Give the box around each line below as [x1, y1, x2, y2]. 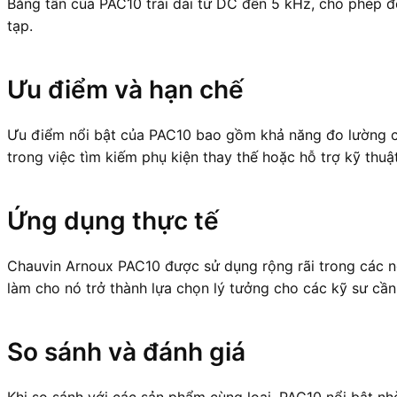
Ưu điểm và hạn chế [7, 74, 244, 105]
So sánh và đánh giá [7, 336, 245, 367]
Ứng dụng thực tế [7, 205, 219, 236]
